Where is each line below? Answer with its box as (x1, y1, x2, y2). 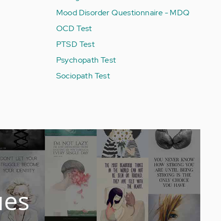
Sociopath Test (56, 70, 110, 81)
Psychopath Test (56, 54, 116, 65)
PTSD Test (56, 38, 95, 49)
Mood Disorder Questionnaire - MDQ (56, 7, 190, 18)
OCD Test (56, 23, 92, 34)
